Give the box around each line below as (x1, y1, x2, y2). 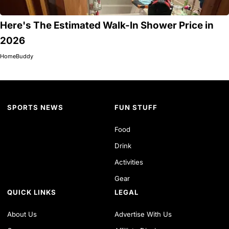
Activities (114, 157, 143, 166)
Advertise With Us (114, 210, 172, 218)
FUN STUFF (114, 103, 157, 111)
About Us (7, 210, 37, 218)
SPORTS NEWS (7, 103, 64, 111)
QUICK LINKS (7, 188, 57, 196)
